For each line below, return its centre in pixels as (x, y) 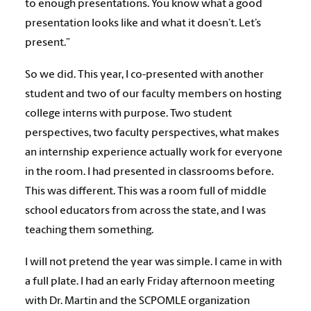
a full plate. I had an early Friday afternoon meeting (150, 282)
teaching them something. (89, 230)
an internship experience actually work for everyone (154, 153)
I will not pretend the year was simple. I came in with (153, 262)
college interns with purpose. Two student (128, 114)
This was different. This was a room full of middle (146, 192)
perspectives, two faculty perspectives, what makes (152, 133)
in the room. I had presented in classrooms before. (149, 172)
